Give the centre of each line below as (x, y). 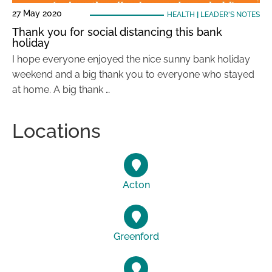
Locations (56, 131)
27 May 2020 (37, 13)
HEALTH (181, 15)
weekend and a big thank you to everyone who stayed (133, 74)
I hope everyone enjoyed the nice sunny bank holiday (131, 59)
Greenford (136, 236)
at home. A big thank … (61, 90)
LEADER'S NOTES (230, 15)
